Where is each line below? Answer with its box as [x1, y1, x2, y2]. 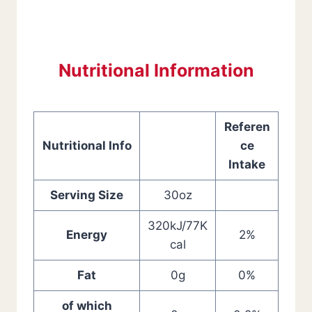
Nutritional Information [58, 60, 254, 81]
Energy [66, 228, 107, 242]
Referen [224, 120, 270, 134]
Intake [228, 157, 265, 171]
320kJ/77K [148, 219, 208, 233]
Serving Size [50, 188, 123, 202]
